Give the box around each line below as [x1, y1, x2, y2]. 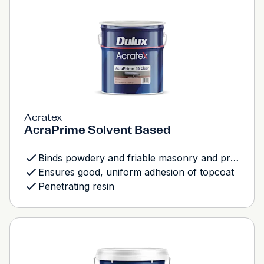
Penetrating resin [38, 180, 114, 192]
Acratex [24, 111, 62, 123]
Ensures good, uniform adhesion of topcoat [38, 166, 234, 178]
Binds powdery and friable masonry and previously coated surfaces [230, 152, 239, 164]
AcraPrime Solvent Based [24, 123, 170, 137]
